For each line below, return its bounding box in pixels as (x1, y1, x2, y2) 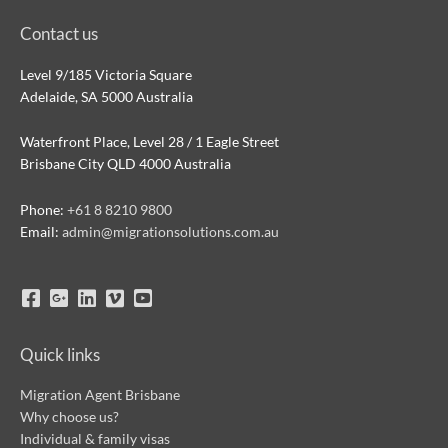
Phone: (20, 201, 67, 219)
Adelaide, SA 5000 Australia (20, 87, 193, 105)
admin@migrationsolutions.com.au (62, 223, 279, 241)
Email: (20, 223, 62, 241)
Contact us (20, 23, 98, 45)
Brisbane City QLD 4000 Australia (20, 155, 231, 173)
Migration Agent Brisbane (20, 386, 180, 404)
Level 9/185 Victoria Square (20, 65, 192, 83)
